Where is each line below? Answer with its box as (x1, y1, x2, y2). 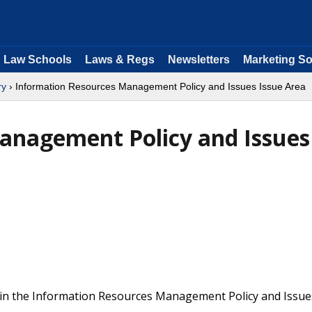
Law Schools (3, 54, 72, 65)
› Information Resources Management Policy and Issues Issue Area (6, 81, 306, 92)
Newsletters (168, 54, 230, 65)
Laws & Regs (85, 54, 155, 65)
